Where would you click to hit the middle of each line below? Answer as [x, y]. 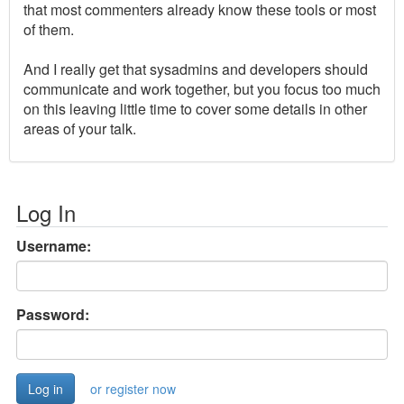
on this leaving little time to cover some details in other [195, 109]
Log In [46, 213]
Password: [53, 315]
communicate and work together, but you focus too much [202, 89]
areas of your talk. [80, 129]
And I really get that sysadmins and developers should [196, 69]
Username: [54, 246]
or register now [133, 389]
